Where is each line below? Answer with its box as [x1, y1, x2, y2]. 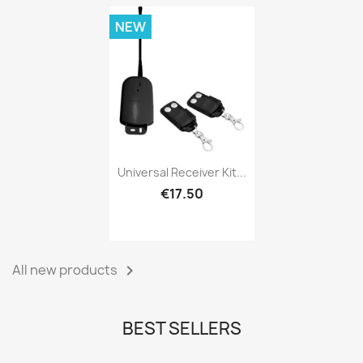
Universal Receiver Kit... [117, 164, 246, 181]
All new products [12, 260, 120, 279]
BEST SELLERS [122, 317, 241, 340]
